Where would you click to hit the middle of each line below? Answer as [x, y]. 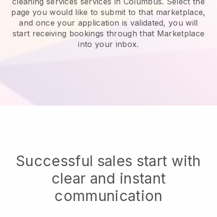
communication [108, 195]
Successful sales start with [108, 161]
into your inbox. [108, 44]
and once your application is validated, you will [108, 23]
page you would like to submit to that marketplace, [108, 12]
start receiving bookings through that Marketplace [108, 33]
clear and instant [108, 178]
